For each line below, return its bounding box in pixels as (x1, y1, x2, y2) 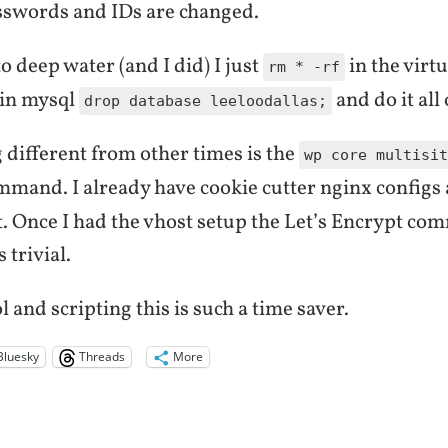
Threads (79, 348, 125, 366)
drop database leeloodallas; (84, 91, 327, 110)
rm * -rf (268, 57, 340, 76)
